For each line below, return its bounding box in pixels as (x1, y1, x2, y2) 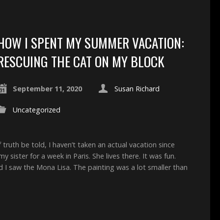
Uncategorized (12, 105, 60, 114)
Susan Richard (114, 84, 160, 93)
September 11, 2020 (12, 84, 82, 93)
